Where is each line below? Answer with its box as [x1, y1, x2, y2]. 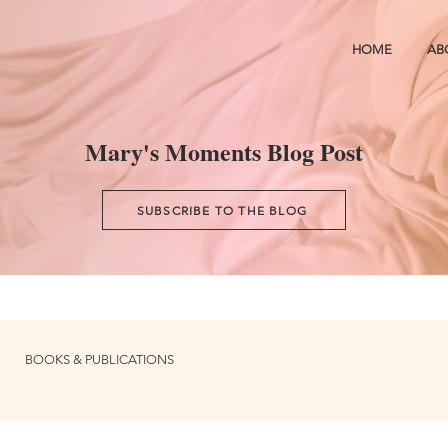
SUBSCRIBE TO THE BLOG [136, 202, 308, 218]
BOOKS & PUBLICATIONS [25, 352, 174, 367]
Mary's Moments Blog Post [84, 134, 363, 169]
